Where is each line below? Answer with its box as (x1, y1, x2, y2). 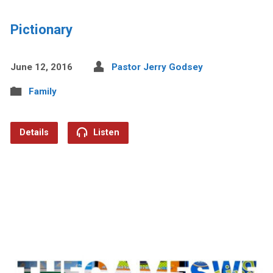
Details (19, 127, 49, 138)
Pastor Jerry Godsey (111, 61, 203, 73)
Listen (90, 127, 119, 138)
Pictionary (10, 21, 73, 37)
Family (28, 85, 57, 97)
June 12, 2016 (10, 61, 73, 73)
